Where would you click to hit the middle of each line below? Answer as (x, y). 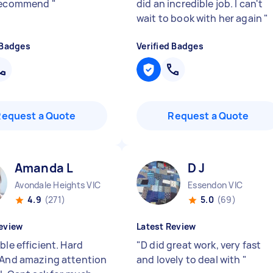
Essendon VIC (215, 185)
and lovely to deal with (190, 260)
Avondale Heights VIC (58, 185)
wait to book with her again (200, 18)
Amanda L (44, 168)
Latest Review (166, 226)
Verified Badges (170, 46)
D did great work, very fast (201, 245)
